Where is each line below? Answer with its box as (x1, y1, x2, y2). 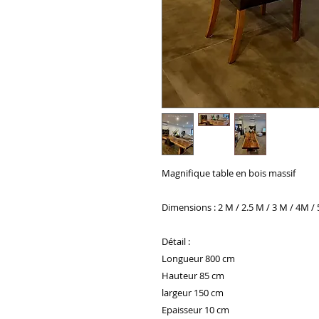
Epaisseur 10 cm (162, 303, 229, 316)
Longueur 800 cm (162, 252, 237, 265)
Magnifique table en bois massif (162, 167, 298, 179)
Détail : (162, 235, 190, 248)
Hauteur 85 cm (162, 269, 224, 282)
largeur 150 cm (162, 286, 224, 299)
